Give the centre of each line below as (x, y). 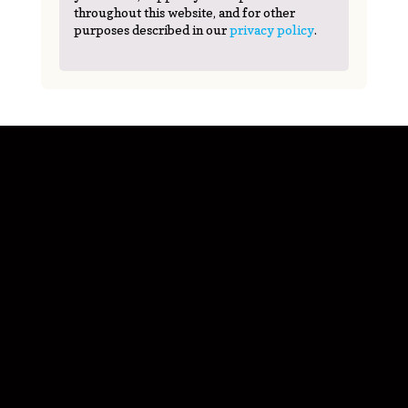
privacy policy (271, 30)
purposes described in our (151, 30)
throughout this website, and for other (184, 12)
